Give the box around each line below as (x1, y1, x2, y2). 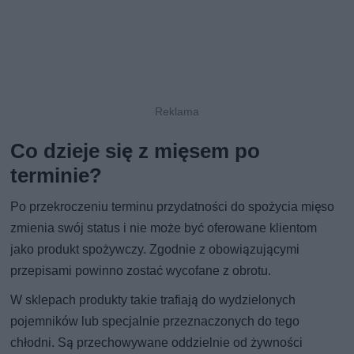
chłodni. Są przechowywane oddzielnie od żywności (10, 335, 303, 351)
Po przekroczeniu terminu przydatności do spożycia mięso (10, 199, 335, 215)
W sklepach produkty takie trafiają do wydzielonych (10, 292, 296, 308)
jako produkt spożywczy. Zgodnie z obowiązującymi (10, 242, 300, 258)
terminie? (10, 164, 103, 188)
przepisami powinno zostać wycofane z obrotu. (10, 263, 272, 279)
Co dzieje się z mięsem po (10, 139, 261, 164)
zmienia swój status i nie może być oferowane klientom (10, 220, 318, 236)
